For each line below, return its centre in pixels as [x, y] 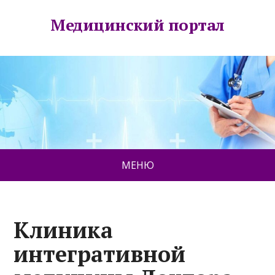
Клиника [64, 230]
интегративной [100, 254]
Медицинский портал [137, 25]
